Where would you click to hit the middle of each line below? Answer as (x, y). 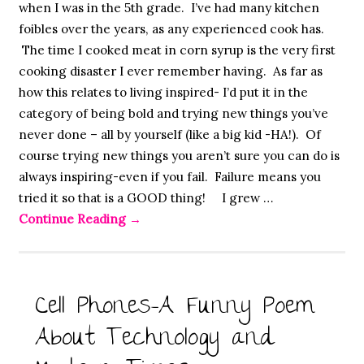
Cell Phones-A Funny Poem (174, 308)
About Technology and (155, 340)
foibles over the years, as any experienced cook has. (171, 29)
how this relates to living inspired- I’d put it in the (163, 93)
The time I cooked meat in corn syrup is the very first (177, 50)
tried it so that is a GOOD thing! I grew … (145, 198)
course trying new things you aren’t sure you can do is (179, 156)
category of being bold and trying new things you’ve (173, 114)
